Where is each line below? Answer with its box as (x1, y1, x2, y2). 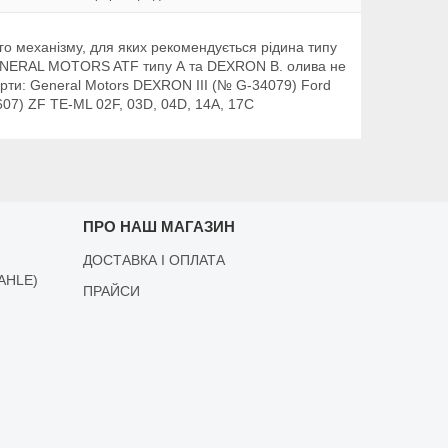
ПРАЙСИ (82, 282, 140, 299)
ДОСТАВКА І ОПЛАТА (82, 251, 225, 268)
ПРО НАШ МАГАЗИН (82, 217, 235, 235)
